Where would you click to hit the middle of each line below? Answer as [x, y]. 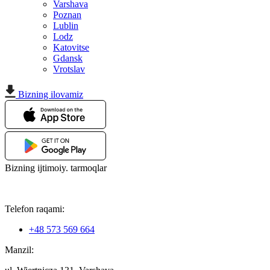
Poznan [67, 14]
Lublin [66, 25]
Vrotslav [69, 69]
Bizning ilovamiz [51, 94]
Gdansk [68, 58]
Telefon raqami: [35, 209]
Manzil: [19, 250]
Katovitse [71, 47]
